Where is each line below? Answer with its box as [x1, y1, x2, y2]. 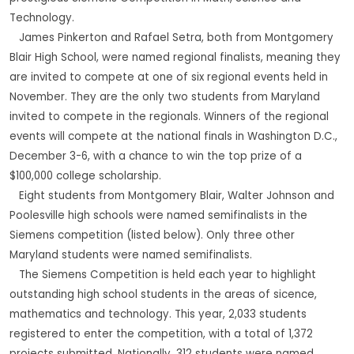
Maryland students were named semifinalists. [9, 250, 252, 261]
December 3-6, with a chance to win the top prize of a [9, 151, 302, 162]
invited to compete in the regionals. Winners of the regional [9, 111, 329, 122]
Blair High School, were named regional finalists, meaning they [9, 52, 341, 63]
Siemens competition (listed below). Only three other [9, 230, 295, 241]
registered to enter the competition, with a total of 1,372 [9, 329, 313, 340]
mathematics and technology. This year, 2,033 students [9, 309, 307, 320]
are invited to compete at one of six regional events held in [9, 72, 328, 83]
